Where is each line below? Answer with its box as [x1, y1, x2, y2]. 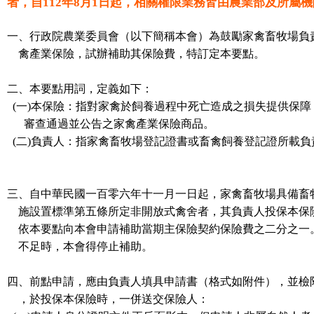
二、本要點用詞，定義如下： [7, 83, 153, 95]
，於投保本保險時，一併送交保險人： [7, 293, 209, 305]
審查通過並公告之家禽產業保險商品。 [7, 118, 214, 130]
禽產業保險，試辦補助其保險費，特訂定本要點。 [7, 48, 265, 60]
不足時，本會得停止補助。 [7, 240, 153, 252]
